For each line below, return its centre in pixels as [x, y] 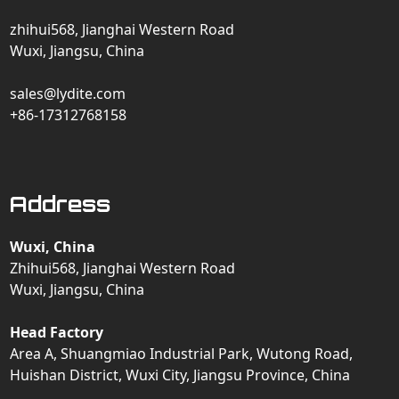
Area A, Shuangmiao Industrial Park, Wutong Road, [182, 353]
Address [61, 204]
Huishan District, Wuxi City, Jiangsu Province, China [180, 375]
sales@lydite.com [68, 93]
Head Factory [57, 332]
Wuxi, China [53, 246]
